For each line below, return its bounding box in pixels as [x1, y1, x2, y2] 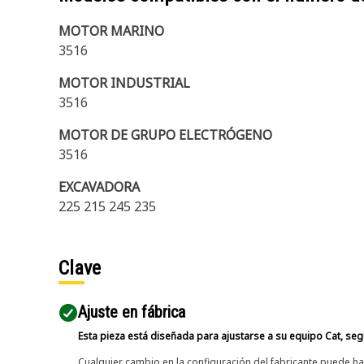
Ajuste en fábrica [78, 302, 185, 322]
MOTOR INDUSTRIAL [58, 74, 190, 92]
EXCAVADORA [58, 178, 140, 196]
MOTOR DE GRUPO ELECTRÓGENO [58, 126, 272, 144]
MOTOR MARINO [58, 22, 164, 40]
